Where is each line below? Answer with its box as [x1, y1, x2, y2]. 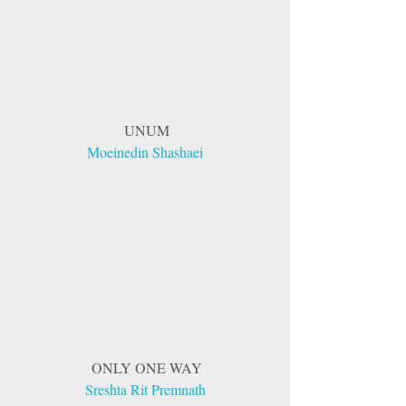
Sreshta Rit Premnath [84, 379, 206, 399]
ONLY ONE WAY [92, 357, 202, 377]
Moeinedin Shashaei [87, 142, 203, 162]
